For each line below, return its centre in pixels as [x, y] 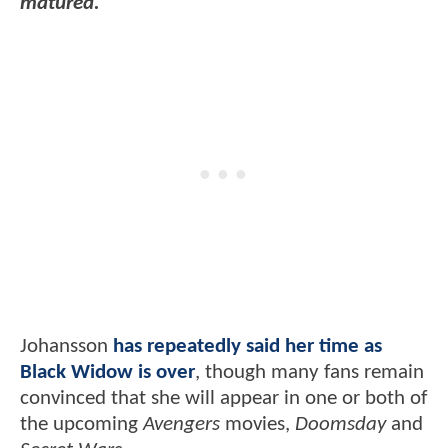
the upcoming [81, 425]
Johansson [66, 347]
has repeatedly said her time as [247, 347]
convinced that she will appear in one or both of [223, 399]
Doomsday [340, 425]
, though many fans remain [309, 373]
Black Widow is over [107, 373]
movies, [257, 425]
